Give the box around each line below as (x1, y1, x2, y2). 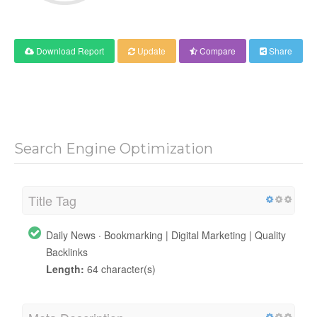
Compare (197, 44, 236, 57)
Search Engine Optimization (14, 139, 213, 157)
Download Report (34, 44, 104, 57)
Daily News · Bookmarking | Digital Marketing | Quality (46, 227, 286, 242)
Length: (46, 261, 84, 276)
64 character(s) (84, 261, 156, 276)
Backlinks (46, 244, 88, 259)
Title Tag (28, 190, 76, 209)
